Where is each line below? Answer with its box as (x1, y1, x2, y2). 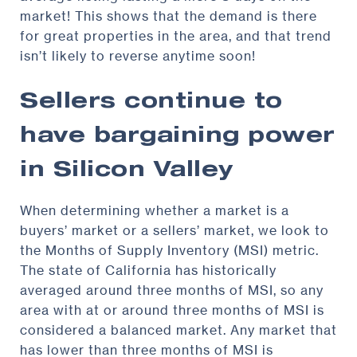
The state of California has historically (20, 262, 277, 279)
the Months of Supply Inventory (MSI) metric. (20, 242, 319, 259)
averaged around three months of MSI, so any (20, 282, 324, 299)
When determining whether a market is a (20, 202, 289, 219)
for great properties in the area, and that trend (20, 28, 331, 45)
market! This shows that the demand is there (20, 8, 317, 25)
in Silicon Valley (20, 161, 233, 183)
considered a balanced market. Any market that (20, 322, 337, 339)
